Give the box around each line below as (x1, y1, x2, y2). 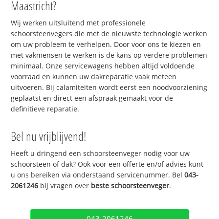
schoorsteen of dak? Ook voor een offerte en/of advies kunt (11, 159, 204, 169)
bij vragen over (38, 180, 91, 190)
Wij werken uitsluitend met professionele (11, 18, 146, 27)
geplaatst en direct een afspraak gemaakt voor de (11, 93, 174, 103)
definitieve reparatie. (11, 104, 80, 113)
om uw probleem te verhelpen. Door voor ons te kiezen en (11, 39, 201, 49)
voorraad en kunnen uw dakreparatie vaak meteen (11, 71, 177, 81)
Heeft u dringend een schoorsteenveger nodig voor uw (11, 148, 190, 158)
